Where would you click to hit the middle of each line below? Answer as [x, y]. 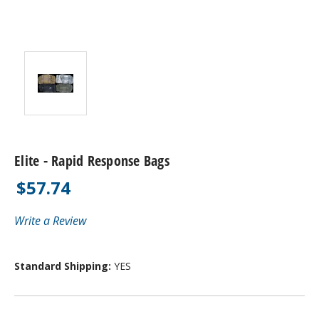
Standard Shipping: [64, 266]
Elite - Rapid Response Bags [92, 160]
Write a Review [50, 220]
